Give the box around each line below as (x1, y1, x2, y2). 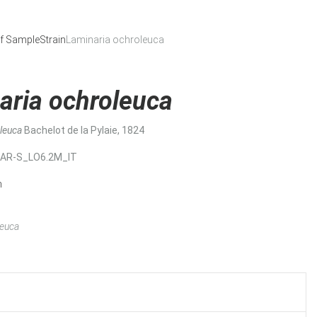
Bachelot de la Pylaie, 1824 (23, 124, 144, 136)
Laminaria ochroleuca (65, 33, 164, 45)
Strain (39, 33, 66, 45)
